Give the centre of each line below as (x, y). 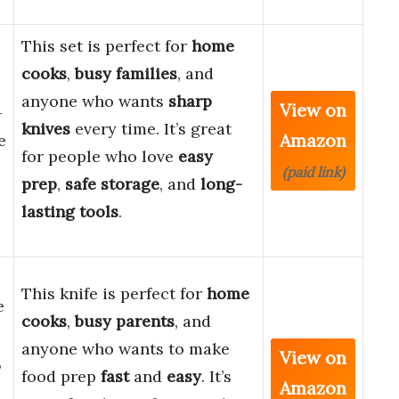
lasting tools (70, 212)
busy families (126, 74)
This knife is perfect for (114, 294)
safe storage (112, 184)
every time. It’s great (151, 129)
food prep (61, 377)
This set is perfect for (106, 46)
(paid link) (313, 172)
